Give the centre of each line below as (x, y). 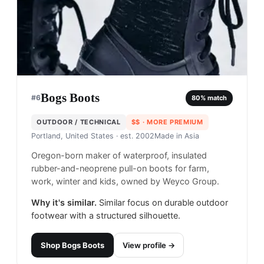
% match (214, 98)
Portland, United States (72, 136)
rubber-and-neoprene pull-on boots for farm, (120, 169)
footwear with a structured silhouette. (106, 216)
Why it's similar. (64, 203)
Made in (169, 136)
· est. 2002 (134, 136)
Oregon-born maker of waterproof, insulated (119, 156)
